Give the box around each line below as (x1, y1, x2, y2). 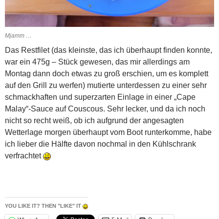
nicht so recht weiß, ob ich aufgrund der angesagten (5, 116, 184, 125)
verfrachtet (5, 152, 43, 160)
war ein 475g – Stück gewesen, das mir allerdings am (5, 58, 190, 66)
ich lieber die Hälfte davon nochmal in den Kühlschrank (5, 140, 196, 149)
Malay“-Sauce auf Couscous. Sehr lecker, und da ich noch (5, 105, 205, 113)
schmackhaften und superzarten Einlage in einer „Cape (5, 93, 196, 102)
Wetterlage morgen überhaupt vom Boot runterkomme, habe (5, 128, 212, 137)
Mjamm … (5, 32, 32, 40)
